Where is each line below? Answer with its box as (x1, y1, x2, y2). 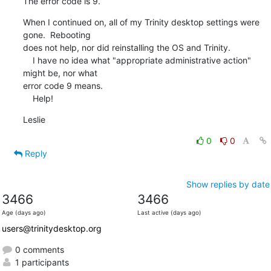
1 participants (12, 256, 69, 267)
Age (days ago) (1, 209, 46, 216)
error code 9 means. (22, 80, 103, 91)
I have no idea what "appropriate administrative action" (22, 54, 33, 65)
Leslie (22, 114, 45, 125)
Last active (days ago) (137, 209, 201, 216)
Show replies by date (186, 178, 270, 189)
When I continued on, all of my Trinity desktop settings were (22, 16, 260, 27)
